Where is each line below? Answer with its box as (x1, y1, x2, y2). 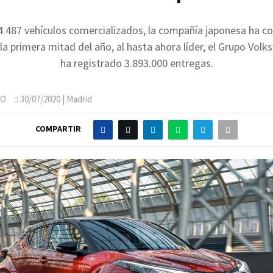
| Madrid (60, 93, 92, 105)
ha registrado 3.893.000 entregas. (60, 55, 213, 70)
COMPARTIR (35, 123, 81, 135)
